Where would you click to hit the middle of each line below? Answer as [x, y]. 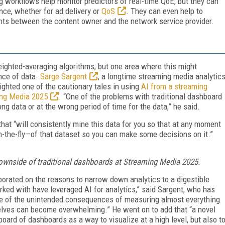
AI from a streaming [174, 86]
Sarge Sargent [64, 76]
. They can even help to [164, 11]
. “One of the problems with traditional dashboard [140, 96]
